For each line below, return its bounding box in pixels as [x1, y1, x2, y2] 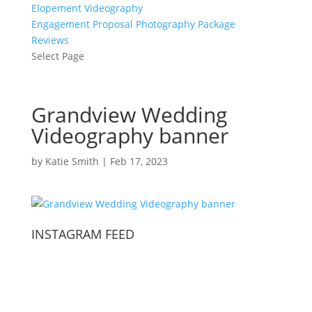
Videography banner [31, 121, 228, 150]
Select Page [31, 49, 84, 63]
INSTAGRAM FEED [31, 226, 134, 242]
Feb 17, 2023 [109, 155, 168, 168]
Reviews [31, 33, 69, 47]
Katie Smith [45, 155, 99, 168]
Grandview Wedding [31, 100, 227, 129]
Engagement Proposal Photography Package [31, 17, 235, 31]
